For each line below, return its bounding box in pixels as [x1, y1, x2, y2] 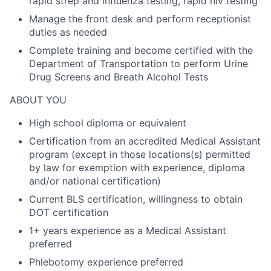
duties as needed [29, 26, 107, 38]
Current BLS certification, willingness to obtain [29, 193, 243, 205]
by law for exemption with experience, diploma [29, 162, 245, 174]
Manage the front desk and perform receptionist [29, 13, 251, 25]
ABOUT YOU [10, 94, 67, 106]
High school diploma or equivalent [29, 117, 186, 129]
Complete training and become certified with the [29, 44, 253, 56]
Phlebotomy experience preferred [29, 256, 183, 268]
